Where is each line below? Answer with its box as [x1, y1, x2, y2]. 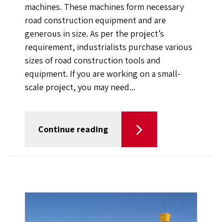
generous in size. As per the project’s [25, 28, 164, 40]
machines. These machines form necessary [25, 1, 184, 13]
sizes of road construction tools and [25, 55, 161, 66]
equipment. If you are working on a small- [25, 68, 180, 80]
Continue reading [38, 123, 108, 135]
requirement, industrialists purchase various [25, 41, 192, 53]
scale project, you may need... [25, 81, 135, 93]
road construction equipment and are [25, 14, 166, 26]
